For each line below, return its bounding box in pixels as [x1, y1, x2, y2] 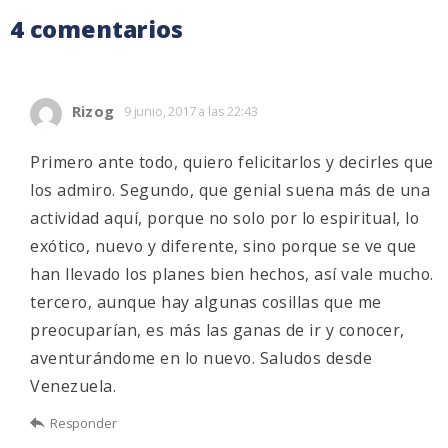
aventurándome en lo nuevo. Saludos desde [30, 347, 372, 370]
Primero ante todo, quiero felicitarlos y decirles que [30, 151, 434, 174]
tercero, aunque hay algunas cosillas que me [30, 291, 382, 314]
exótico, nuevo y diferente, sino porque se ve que [30, 235, 417, 258]
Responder [50, 414, 117, 433]
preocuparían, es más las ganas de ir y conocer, [30, 319, 405, 342]
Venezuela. [30, 375, 116, 398]
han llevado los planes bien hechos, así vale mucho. [30, 263, 434, 286]
